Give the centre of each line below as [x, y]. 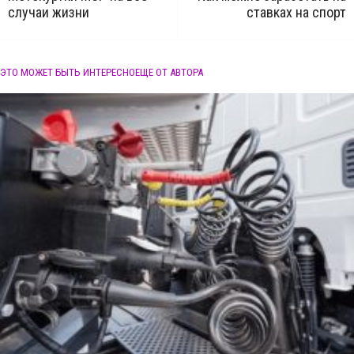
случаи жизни [49, 12]
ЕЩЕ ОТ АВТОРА [169, 72]
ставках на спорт [296, 12]
